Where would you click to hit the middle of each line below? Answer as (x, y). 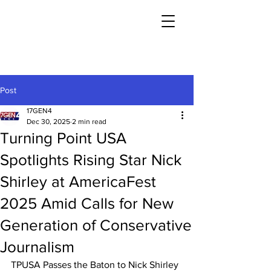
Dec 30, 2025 (48, 122)
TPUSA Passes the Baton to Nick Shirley (95, 265)
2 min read (89, 122)
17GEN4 (39, 111)
